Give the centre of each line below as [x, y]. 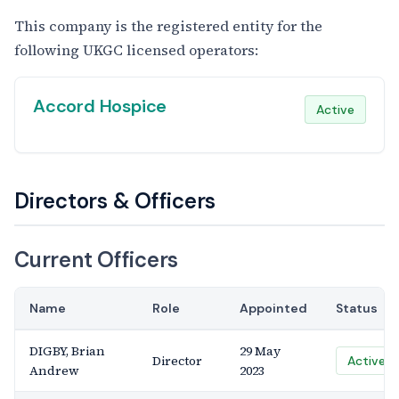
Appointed [273, 308]
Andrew [54, 370]
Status [357, 308]
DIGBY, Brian [67, 351]
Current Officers [97, 260]
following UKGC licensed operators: [136, 50]
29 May [260, 351]
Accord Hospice [100, 106]
